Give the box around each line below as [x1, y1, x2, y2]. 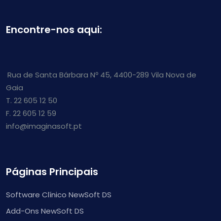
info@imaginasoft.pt [6, 120, 82, 131]
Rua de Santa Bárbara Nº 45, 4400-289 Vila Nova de [7, 69, 196, 80]
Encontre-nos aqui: [6, 22, 102, 37]
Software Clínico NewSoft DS [6, 189, 111, 200]
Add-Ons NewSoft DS [6, 205, 84, 216]
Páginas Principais [6, 164, 98, 179]
